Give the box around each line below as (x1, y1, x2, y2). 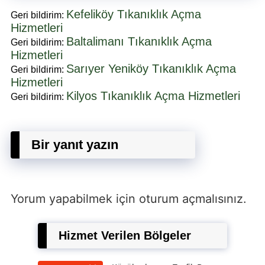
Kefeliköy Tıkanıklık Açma (66, 7, 201, 21)
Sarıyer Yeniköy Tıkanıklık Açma (66, 62, 236, 75)
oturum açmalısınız (139, 191, 243, 206)
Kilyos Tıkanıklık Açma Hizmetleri (66, 89, 240, 102)
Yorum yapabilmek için (11, 191, 139, 206)
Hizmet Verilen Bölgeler (59, 228, 191, 242)
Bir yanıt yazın (31, 137, 118, 152)
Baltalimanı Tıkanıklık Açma (66, 34, 212, 48)
